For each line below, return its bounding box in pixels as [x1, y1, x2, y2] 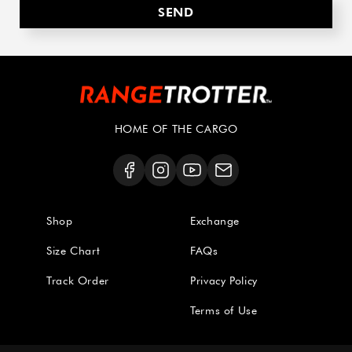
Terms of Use [190, 304, 258, 317]
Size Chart [46, 244, 101, 258]
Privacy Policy [190, 274, 258, 288]
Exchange [190, 214, 240, 228]
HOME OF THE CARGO [114, 123, 238, 136]
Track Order [46, 274, 110, 288]
